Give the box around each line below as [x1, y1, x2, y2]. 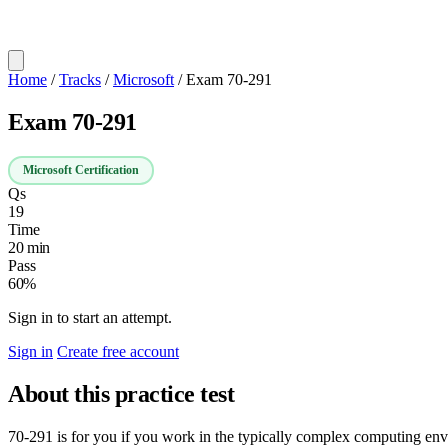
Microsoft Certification [23, 162, 140, 177]
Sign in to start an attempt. [8, 309, 172, 326]
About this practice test [8, 380, 235, 407]
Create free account [57, 343, 179, 360]
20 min [8, 239, 51, 256]
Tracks [59, 71, 101, 88]
